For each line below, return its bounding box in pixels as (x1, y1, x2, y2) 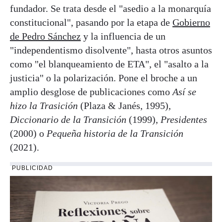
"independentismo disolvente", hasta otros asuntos (10, 45, 212, 55)
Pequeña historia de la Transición (47, 128, 183, 139)
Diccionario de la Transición (10, 114, 126, 125)
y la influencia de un (81, 31, 166, 42)
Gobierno (172, 17, 210, 28)
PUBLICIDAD (12, 165, 53, 171)
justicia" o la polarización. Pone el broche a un (10, 72, 197, 83)
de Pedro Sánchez (10, 31, 81, 42)
